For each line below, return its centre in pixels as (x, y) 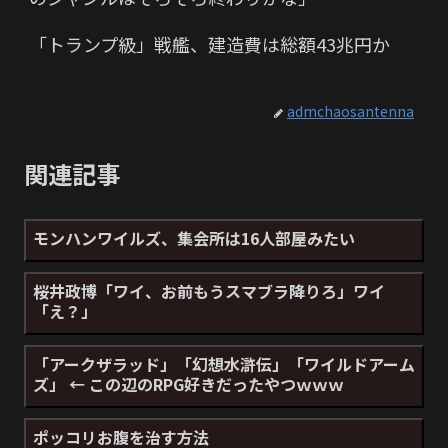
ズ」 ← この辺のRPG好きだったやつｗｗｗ (188, 384)
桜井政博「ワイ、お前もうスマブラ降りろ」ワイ (209, 291)
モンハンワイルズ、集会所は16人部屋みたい (194, 238)
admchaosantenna (350, 110)
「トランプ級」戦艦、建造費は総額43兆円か (218, 44)
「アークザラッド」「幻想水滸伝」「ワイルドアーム (224, 364)
